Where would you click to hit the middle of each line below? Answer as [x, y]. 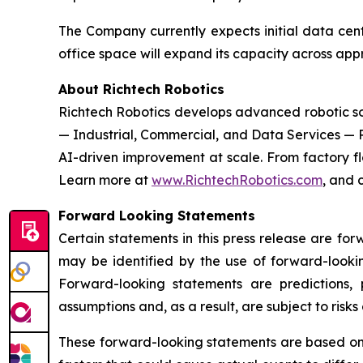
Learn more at [105, 180]
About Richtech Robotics [141, 90]
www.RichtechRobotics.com [237, 180]
